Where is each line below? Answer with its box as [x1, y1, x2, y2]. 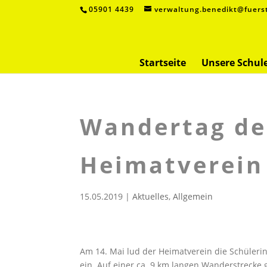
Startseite [139, 56, 186, 69]
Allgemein [173, 191, 213, 202]
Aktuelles [132, 191, 169, 202]
